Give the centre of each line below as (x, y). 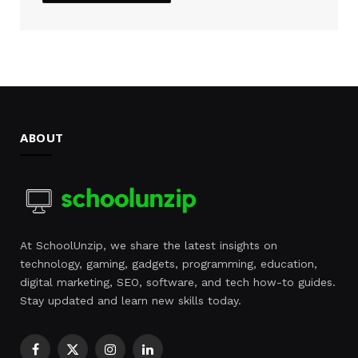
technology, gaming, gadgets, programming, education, (169, 263)
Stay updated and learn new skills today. (131, 300)
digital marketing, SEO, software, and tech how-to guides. (178, 282)
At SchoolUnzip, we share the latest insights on (149, 245)
